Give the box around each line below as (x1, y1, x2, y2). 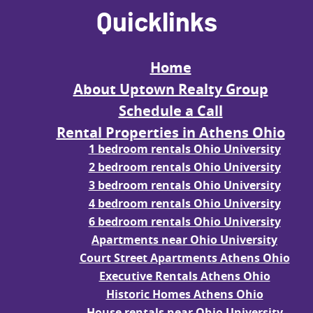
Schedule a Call (118, 101, 223, 121)
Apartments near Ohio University (92, 232, 277, 248)
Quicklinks (96, 10, 217, 37)
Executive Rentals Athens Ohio (99, 268, 270, 284)
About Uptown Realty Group (73, 80, 268, 99)
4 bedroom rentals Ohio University (88, 196, 281, 212)
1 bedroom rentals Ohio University (88, 141, 281, 157)
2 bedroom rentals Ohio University (88, 159, 281, 175)
